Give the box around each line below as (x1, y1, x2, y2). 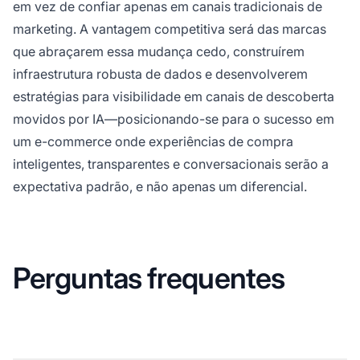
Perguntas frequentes (13, 260, 284, 296)
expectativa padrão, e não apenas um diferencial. (13, 178, 307, 194)
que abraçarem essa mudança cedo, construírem (13, 43, 305, 59)
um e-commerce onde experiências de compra (13, 133, 293, 149)
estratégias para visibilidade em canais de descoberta (13, 88, 334, 104)
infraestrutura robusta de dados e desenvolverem (13, 65, 308, 82)
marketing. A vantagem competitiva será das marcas (13, 20, 326, 37)
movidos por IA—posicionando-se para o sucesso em (13, 110, 334, 127)
